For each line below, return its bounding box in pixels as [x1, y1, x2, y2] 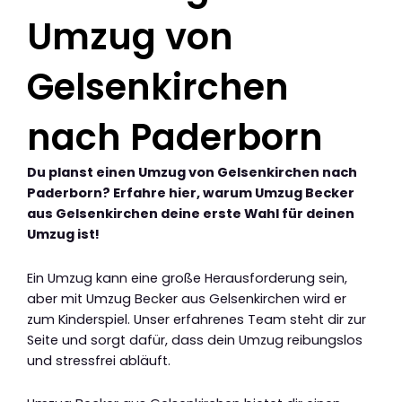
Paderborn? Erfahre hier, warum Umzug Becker [27, 184, 354, 203]
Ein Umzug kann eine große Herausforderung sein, [27, 268, 347, 287]
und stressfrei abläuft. [27, 351, 170, 370]
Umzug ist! [27, 225, 100, 244]
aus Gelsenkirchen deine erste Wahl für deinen [27, 205, 354, 223]
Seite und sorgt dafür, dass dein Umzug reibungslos [27, 330, 363, 349]
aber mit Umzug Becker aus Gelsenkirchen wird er [27, 289, 346, 308]
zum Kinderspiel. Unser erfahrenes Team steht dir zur [27, 310, 366, 328]
